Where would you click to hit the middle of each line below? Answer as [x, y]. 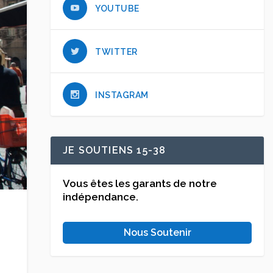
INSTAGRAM [122, 95]
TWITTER [116, 52]
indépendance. [101, 197]
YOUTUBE [117, 9]
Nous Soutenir [157, 232]
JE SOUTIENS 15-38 [115, 150]
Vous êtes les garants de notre [140, 183]
